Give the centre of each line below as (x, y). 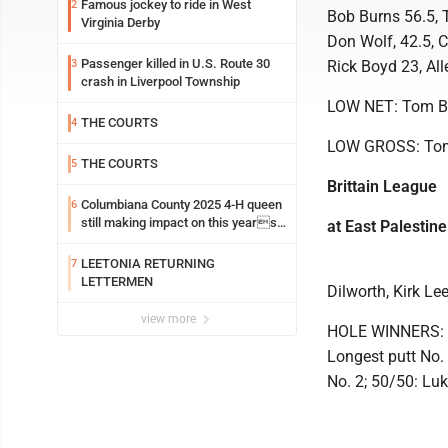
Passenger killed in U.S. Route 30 (175, 63)
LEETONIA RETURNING (148, 263)
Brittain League (382, 186)
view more (170, 319)
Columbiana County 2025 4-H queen (181, 204)
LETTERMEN (117, 281)
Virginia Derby (120, 22)
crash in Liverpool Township (160, 81)
